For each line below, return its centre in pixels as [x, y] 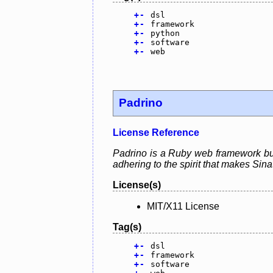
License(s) [137, 185]
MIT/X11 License [183, 207]
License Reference [156, 133]
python [165, 33]
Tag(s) [127, 227]
